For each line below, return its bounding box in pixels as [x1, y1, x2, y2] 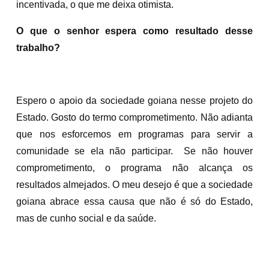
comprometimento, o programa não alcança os [16, 162, 253, 173]
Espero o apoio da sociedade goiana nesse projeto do [16, 95, 253, 106]
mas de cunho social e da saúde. [16, 213, 156, 223]
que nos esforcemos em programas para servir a [16, 128, 253, 139]
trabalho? [16, 42, 60, 53]
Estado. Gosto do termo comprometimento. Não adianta [16, 112, 253, 122]
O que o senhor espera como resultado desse [16, 25, 253, 36]
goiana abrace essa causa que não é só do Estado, [16, 196, 253, 207]
